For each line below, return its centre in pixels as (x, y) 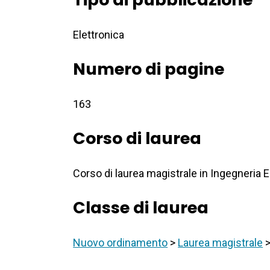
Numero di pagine (149, 69)
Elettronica (99, 35)
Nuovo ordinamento (121, 243)
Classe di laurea (141, 208)
